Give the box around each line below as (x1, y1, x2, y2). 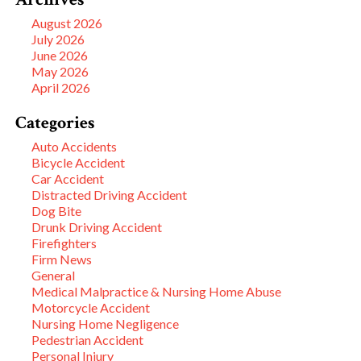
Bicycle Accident (31, 154, 125, 170)
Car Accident (31, 170, 104, 186)
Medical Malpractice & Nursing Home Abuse (31, 283, 281, 299)
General (31, 267, 75, 283)
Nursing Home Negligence (31, 315, 179, 331)
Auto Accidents (31, 138, 117, 154)
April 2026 (31, 79, 90, 95)
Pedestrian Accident (31, 331, 143, 347)
